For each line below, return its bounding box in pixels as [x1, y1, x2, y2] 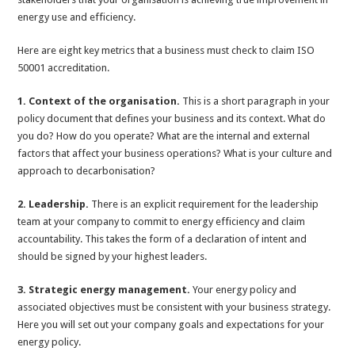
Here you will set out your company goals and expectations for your [17, 319, 325, 331]
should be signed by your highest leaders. [17, 250, 208, 263]
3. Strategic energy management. [17, 284, 193, 296]
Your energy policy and [193, 284, 297, 296]
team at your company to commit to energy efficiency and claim [17, 216, 306, 228]
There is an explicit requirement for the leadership [89, 198, 319, 211]
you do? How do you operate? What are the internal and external [17, 130, 311, 143]
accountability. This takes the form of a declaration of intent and [17, 233, 307, 246]
